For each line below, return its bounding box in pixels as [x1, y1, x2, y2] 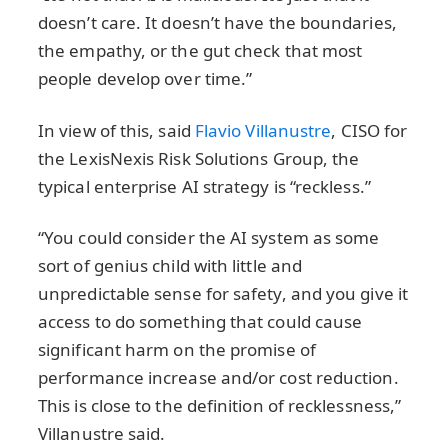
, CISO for [331, 118, 408, 142]
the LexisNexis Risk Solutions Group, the [38, 146, 360, 170]
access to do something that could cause [38, 310, 363, 334]
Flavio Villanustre [194, 118, 332, 142]
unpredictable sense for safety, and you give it [38, 282, 408, 306]
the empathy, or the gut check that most [38, 38, 363, 62]
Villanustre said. [38, 422, 166, 446]
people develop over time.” [38, 66, 253, 90]
